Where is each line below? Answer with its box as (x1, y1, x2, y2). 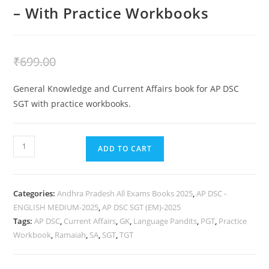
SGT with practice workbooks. (13, 97, 131, 109)
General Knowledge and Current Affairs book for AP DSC (13, 82, 240, 94)
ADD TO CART (98, 143, 153, 154)
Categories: (13, 187, 58, 199)
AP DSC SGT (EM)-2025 (102, 201, 181, 213)
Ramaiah (55, 229, 86, 240)
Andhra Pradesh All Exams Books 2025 (57, 187, 193, 199)
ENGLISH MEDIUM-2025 (13, 201, 99, 213)
